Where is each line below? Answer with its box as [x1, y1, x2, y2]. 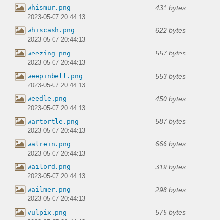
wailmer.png [27, 186, 71, 193]
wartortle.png [27, 117, 79, 125]
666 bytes [155, 140, 186, 148]
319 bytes [155, 163, 186, 171]
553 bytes [155, 72, 186, 80]
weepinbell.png [27, 72, 82, 80]
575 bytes [155, 208, 186, 217]
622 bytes [155, 26, 186, 34]
